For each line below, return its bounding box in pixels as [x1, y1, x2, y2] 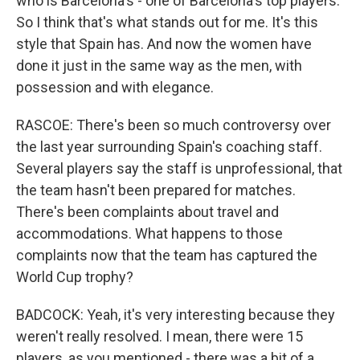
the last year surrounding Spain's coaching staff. [16, 138, 322, 155]
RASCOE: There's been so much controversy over [16, 117, 331, 133]
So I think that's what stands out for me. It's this [16, 14, 318, 31]
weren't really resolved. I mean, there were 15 [16, 328, 303, 345]
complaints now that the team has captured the [16, 247, 317, 264]
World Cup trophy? [16, 268, 133, 285]
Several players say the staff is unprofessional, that [16, 160, 342, 177]
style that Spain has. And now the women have [16, 35, 312, 52]
